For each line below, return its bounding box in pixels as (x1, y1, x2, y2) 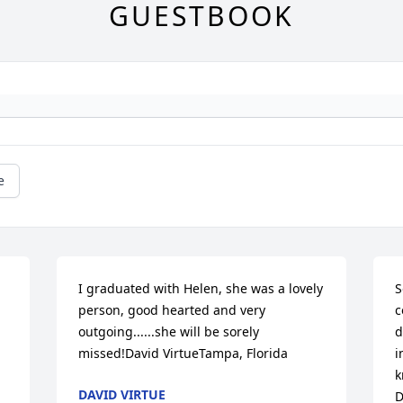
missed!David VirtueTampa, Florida (78, 345, 289, 363)
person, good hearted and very (78, 301, 266, 319)
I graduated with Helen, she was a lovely (78, 280, 324, 298)
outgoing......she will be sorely (78, 323, 260, 341)
